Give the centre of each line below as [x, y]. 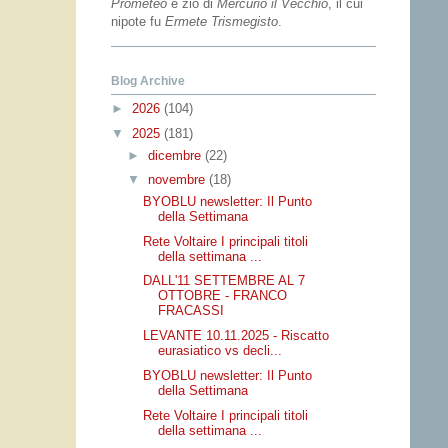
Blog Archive [148, 80]
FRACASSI [191, 311]
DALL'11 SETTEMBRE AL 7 [224, 281]
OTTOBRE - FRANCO [223, 296]
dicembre [176, 155]
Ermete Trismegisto [221, 21]
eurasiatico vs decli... [220, 351]
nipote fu [138, 21]
